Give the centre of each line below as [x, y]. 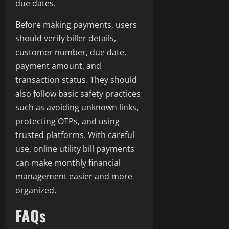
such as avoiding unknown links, [77, 108]
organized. [36, 190]
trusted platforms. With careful [75, 135]
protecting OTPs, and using [67, 121]
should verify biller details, [66, 39]
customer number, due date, [71, 52]
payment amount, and [58, 66]
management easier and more [74, 177]
